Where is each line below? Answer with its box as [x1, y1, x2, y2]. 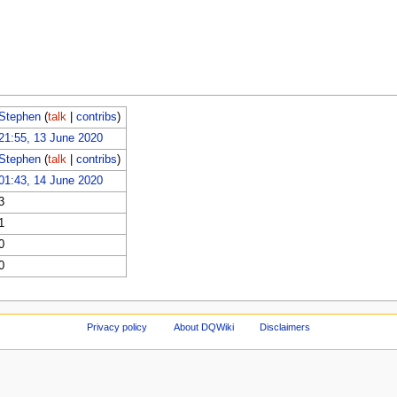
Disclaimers [260, 322, 311, 333]
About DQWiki [173, 322, 234, 333]
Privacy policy [86, 322, 147, 333]
